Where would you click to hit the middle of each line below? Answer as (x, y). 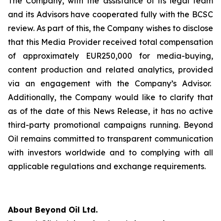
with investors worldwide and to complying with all (110, 152)
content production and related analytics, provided (110, 70)
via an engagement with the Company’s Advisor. (110, 83)
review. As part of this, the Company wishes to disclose (110, 28)
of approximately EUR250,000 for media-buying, (110, 56)
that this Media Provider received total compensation (110, 42)
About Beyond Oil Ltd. (53, 210)
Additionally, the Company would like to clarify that (110, 97)
